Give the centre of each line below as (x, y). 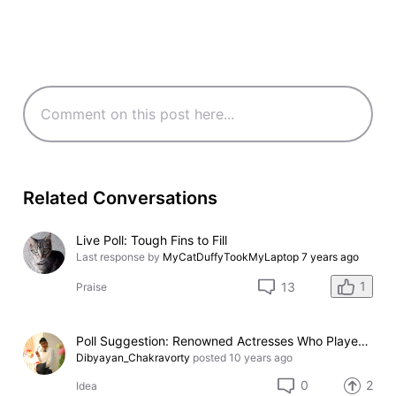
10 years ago (261, 358)
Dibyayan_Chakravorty (133, 358)
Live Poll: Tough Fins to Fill (152, 240)
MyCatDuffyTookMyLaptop (231, 256)
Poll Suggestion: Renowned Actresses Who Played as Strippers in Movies (364, 341)
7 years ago (331, 256)
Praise (92, 287)
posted (210, 358)
